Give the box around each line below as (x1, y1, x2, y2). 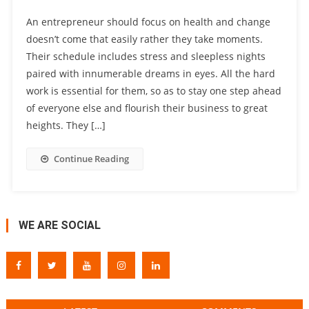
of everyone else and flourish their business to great (26, 101, 268, 115)
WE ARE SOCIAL (18, 219, 101, 232)
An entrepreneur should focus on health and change (26, 15, 270, 29)
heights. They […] (26, 119, 106, 132)
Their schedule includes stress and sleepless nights (26, 50, 266, 63)
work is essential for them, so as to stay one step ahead (26, 84, 281, 98)
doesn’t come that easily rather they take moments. (26, 32, 263, 46)
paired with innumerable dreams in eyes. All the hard (26, 67, 275, 81)
